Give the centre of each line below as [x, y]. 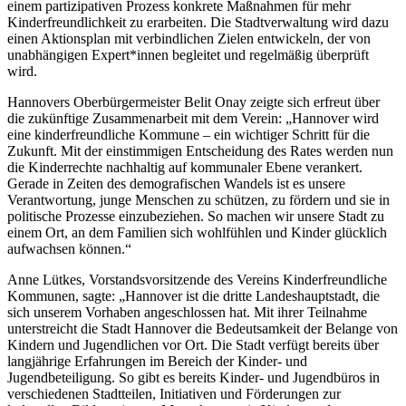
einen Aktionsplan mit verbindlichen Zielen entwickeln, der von [189, 38]
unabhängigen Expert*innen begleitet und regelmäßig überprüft [188, 54]
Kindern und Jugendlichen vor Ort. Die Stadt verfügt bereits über [193, 344]
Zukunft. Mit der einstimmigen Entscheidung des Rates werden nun [200, 150]
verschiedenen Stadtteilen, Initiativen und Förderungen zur [174, 393]
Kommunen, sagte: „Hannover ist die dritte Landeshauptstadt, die [193, 295]
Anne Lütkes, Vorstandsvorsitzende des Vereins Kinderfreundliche [197, 279]
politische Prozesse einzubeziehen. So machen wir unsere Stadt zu [196, 216]
